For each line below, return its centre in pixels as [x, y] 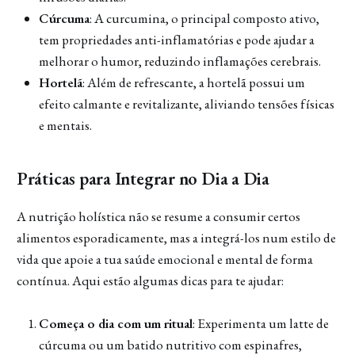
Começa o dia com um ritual [115, 324]
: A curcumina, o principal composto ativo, [204, 19]
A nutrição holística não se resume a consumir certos [158, 216]
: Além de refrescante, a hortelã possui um [193, 83]
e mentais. [65, 126]
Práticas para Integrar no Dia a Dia [143, 178]
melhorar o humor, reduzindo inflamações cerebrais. [179, 61]
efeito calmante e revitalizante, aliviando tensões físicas [186, 104]
